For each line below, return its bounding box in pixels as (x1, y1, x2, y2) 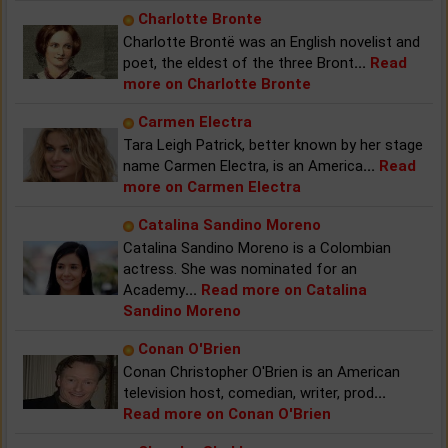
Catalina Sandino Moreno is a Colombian (123, 238, 391, 257)
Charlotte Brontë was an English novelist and (123, 32, 420, 51)
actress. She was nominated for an (123, 259, 357, 278)
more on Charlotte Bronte (123, 74, 311, 93)
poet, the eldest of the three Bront (123, 53, 354, 72)
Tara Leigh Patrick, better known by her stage (123, 135, 423, 154)
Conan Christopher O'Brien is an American (123, 362, 400, 381)
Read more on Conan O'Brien (123, 404, 331, 423)
